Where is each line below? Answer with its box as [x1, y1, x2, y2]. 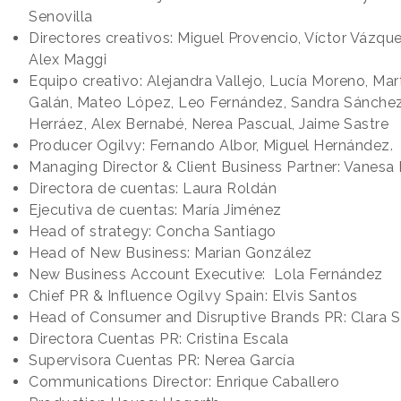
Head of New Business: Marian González [29, 244, 312, 262]
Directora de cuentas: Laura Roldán [29, 180, 277, 198]
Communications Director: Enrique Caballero [29, 373, 339, 391]
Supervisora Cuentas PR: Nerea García [29, 352, 294, 370]
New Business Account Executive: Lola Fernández [29, 266, 383, 284]
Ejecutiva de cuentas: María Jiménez [29, 201, 282, 219]
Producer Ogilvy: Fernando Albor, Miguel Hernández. [29, 137, 393, 155]
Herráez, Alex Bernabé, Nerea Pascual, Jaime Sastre [29, 115, 388, 133]
